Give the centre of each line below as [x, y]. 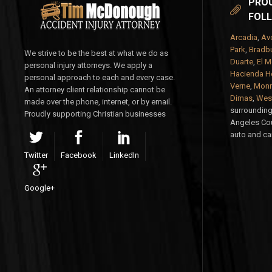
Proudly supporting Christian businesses [95, 114]
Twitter [36, 155]
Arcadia [243, 37]
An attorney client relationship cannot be [95, 90]
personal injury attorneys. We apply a [88, 65]
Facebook [79, 155]
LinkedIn [124, 155]
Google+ [39, 188]
